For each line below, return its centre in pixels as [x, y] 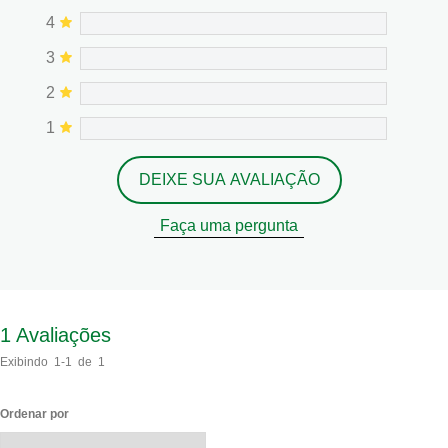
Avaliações [63, 333]
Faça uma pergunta [229, 224]
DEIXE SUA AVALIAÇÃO [229, 178]
